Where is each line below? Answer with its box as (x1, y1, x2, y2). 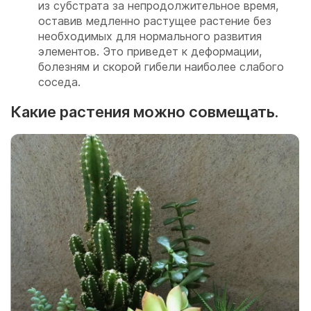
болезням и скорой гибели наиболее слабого (38, 59, 284, 74)
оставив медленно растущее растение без (38, 13, 271, 28)
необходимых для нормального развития (38, 28, 262, 43)
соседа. (38, 74, 81, 89)
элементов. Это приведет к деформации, (38, 44, 262, 58)
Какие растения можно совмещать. (10, 102, 278, 121)
